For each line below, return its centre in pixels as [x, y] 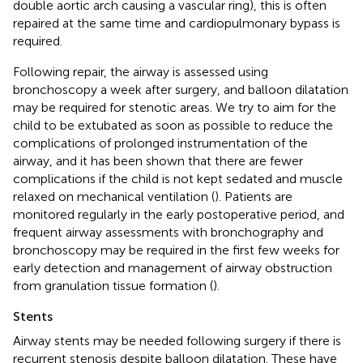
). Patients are [254, 196]
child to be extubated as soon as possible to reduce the [173, 125]
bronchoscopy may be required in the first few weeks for [176, 250]
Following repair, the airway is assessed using [141, 71]
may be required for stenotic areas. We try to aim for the [175, 107]
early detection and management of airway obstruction [173, 267]
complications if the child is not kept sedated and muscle [178, 178]
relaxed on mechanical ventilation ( [114, 196]
